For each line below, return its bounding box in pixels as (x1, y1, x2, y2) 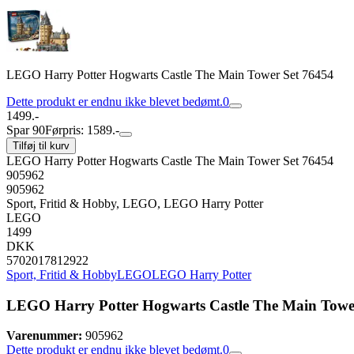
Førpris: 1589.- (45, 123, 119, 137)
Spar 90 (6, 123, 45, 137)
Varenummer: (6, 329, 82, 343)
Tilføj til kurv (13, 140, 70, 152)
